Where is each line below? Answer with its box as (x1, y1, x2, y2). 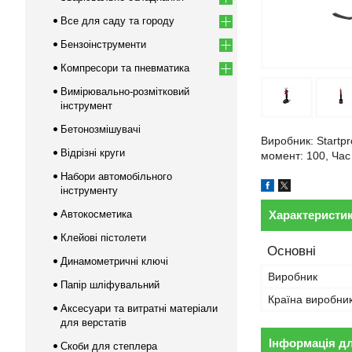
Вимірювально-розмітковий (60, 86, 189, 97)
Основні (267, 244, 316, 258)
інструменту (60, 185, 118, 196)
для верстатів (60, 317, 126, 328)
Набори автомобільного (60, 170, 172, 182)
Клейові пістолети (60, 232, 146, 244)
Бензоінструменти (60, 38, 146, 50)
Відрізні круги (60, 147, 125, 159)
